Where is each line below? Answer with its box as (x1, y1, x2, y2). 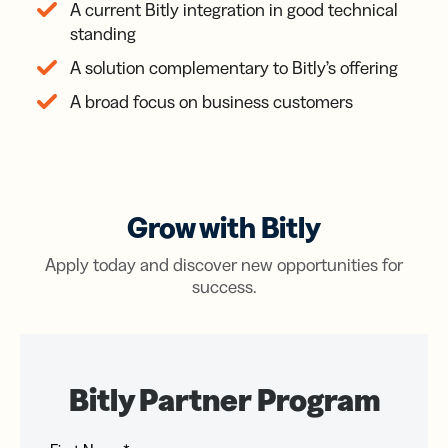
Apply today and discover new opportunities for (45, 254, 403, 277)
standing (70, 23, 136, 46)
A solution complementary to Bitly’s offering (70, 57, 398, 80)
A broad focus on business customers (70, 91, 353, 114)
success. (191, 276, 257, 299)
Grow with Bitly (127, 209, 321, 247)
